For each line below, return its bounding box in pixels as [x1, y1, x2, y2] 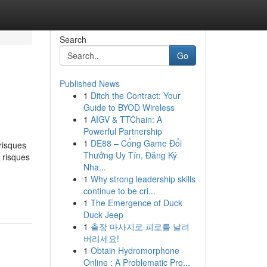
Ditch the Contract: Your [90, 89, 181, 101]
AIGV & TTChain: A [90, 113, 162, 125]
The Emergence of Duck [90, 197, 182, 209]
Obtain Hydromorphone [90, 244, 179, 256]
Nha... [83, 161, 106, 173]
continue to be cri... [83, 185, 156, 197]
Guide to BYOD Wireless [83, 101, 175, 113]
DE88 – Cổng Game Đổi [90, 137, 182, 149]
